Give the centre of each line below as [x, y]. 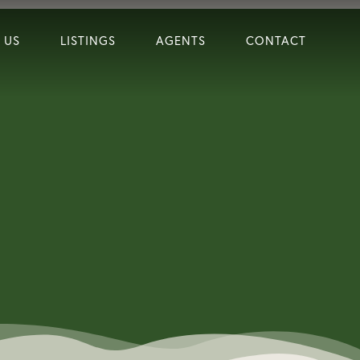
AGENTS [180, 40]
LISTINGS [88, 40]
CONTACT [276, 40]
